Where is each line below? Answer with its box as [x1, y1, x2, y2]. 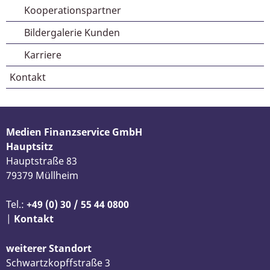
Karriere [24, 48, 61, 61]
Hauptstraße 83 [6, 154, 77, 168]
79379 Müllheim [6, 169, 78, 182]
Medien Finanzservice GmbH [6, 125, 142, 139]
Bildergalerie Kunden [24, 26, 120, 39]
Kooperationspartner [24, 4, 121, 17]
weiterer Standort [6, 242, 92, 255]
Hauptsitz [6, 140, 53, 153]
